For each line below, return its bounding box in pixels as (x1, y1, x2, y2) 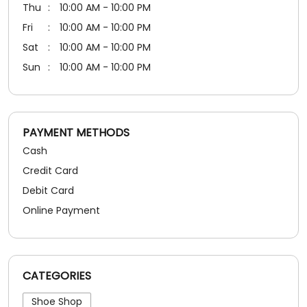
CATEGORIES (23, 134, 91, 150)
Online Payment (23, 69, 100, 84)
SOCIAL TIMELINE (88, 254, 219, 277)
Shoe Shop (32, 160, 82, 175)
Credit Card (23, 29, 78, 44)
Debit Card (23, 49, 74, 64)
